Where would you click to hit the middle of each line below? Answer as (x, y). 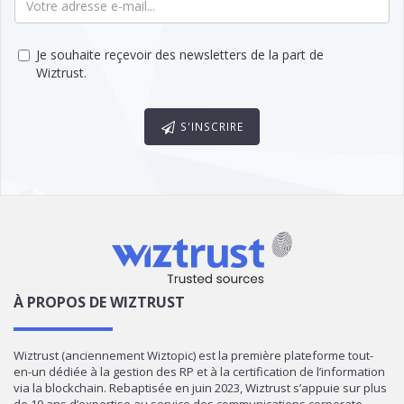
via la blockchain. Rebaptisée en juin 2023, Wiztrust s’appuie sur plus (200, 388)
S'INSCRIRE (212, 126)
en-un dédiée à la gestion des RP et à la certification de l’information (199, 372)
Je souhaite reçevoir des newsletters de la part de (180, 54)
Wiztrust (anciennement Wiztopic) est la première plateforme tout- (193, 356)
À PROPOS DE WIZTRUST (99, 303)
